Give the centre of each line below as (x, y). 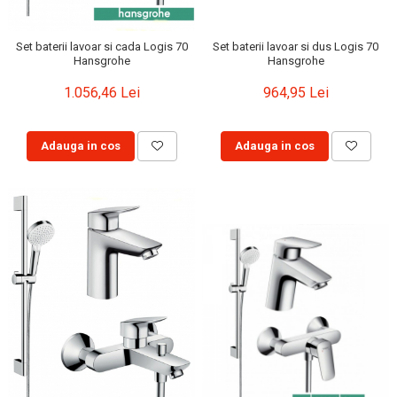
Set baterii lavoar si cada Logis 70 (101, 47)
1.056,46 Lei (101, 93)
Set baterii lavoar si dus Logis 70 (296, 47)
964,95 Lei (296, 93)
